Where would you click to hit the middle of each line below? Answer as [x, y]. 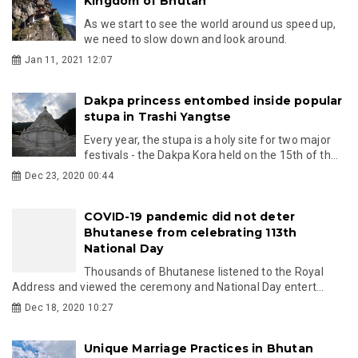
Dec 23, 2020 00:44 [69, 175]
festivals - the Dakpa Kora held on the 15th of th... [211, 155]
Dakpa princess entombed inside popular [213, 100]
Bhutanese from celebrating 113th [191, 232]
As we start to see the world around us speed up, [210, 24]
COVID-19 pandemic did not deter [190, 216]
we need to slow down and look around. [186, 39]
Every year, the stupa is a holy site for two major [207, 139]
